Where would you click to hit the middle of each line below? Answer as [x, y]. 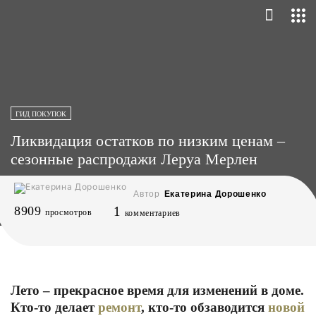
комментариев [152, 213]
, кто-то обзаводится [205, 307]
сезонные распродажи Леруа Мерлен [134, 159]
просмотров [68, 212]
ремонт [120, 307]
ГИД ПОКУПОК [41, 114]
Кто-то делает [54, 307]
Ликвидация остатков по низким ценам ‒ [148, 141]
